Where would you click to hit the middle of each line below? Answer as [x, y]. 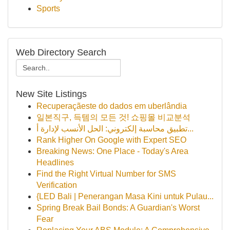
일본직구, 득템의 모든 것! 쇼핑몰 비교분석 [113, 117]
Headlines [55, 162]
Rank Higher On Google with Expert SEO [111, 140]
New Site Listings [51, 94]
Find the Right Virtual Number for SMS [106, 174]
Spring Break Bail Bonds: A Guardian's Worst [118, 208]
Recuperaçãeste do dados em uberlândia [112, 106]
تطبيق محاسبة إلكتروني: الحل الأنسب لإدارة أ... [190, 129]
